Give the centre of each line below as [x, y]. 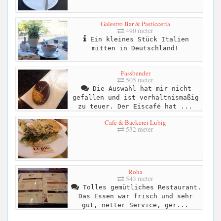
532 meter [139, 129]
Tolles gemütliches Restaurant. [140, 187]
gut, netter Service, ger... [135, 205]
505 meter [139, 80]
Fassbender [135, 73]
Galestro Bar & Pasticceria [135, 23]
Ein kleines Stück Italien [137, 39]
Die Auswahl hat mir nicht [140, 88]
